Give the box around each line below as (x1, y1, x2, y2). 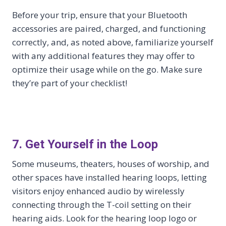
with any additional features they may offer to (12, 50, 195, 62)
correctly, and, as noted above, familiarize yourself (12, 36, 213, 48)
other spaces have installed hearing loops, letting (12, 172, 207, 184)
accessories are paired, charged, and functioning (12, 23, 206, 35)
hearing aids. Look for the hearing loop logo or (12, 212, 197, 224)
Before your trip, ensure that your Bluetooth (12, 9, 187, 21)
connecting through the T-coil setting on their (12, 199, 191, 211)
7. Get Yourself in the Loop (12, 137, 158, 152)
